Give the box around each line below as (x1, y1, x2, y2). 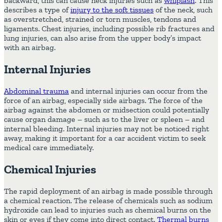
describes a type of (4, 5, 70, 15)
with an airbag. (4, 43, 55, 53)
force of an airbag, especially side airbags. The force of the (4, 96, 203, 106)
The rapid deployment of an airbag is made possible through (4, 186, 213, 196)
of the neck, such (154, 5, 213, 15)
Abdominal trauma (4, 86, 69, 96)
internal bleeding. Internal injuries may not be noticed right (4, 124, 209, 134)
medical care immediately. (4, 143, 94, 153)
